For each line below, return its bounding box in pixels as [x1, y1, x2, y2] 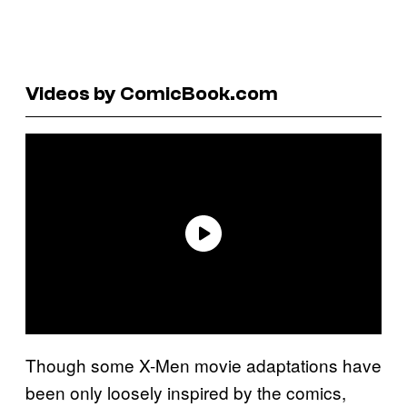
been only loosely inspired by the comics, [25, 379, 346, 404]
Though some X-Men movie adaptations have [25, 352, 382, 377]
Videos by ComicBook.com [25, 81, 278, 105]
